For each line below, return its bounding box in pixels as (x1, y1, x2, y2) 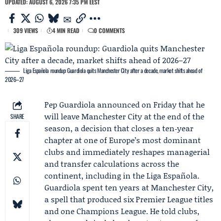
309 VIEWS (13, 26, 38, 35)
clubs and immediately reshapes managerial (44, 146, 210, 157)
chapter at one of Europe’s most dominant (44, 134, 201, 146)
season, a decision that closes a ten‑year (44, 122, 193, 134)
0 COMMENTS (94, 26, 125, 35)
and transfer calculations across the (44, 158, 179, 169)
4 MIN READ (52, 26, 79, 35)
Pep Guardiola (44, 99, 95, 110)
